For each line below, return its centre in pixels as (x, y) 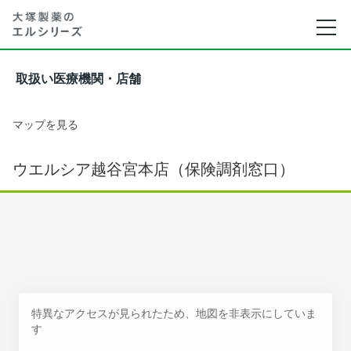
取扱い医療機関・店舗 (78, 79)
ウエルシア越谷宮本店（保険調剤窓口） (154, 169)
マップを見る (45, 124)
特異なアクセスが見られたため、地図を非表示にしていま (174, 313)
